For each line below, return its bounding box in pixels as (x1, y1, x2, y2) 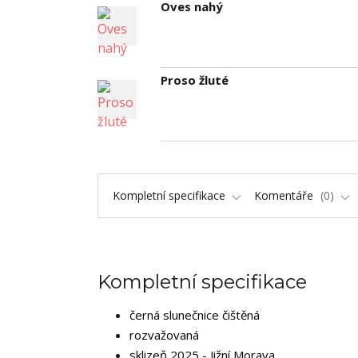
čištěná (222, 307, 260, 324)
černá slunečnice (129, 307, 222, 324)
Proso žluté (161, 71, 229, 88)
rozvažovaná (129, 327, 199, 344)
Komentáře (254, 188, 316, 204)
